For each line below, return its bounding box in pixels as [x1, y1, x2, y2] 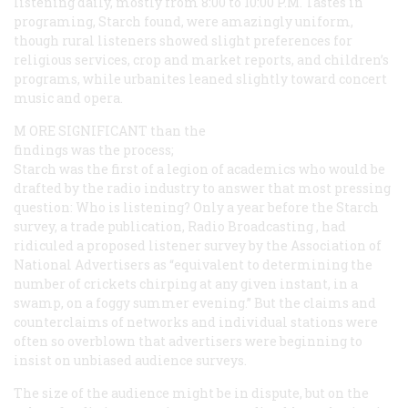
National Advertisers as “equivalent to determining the [14, 255, 372, 273]
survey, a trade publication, [14, 217, 188, 235]
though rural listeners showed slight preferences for [14, 31, 352, 49]
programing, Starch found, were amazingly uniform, [14, 12, 353, 30]
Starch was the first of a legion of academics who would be [14, 159, 385, 178]
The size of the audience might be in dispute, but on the [14, 383, 369, 402]
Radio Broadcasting [188, 217, 313, 235]
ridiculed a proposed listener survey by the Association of [14, 236, 382, 254]
